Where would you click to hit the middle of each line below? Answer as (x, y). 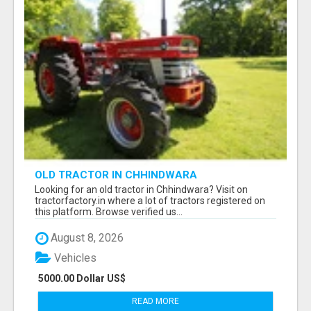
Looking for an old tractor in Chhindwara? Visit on (141, 190)
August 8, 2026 (86, 238)
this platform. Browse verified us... (109, 212)
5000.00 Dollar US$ (82, 278)
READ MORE (155, 301)
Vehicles (74, 258)
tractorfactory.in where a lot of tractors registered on (150, 201)
